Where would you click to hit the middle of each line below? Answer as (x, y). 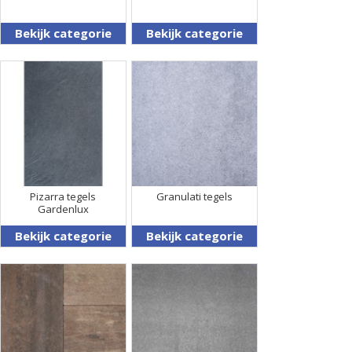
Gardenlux (63, 209)
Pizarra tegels (63, 196)
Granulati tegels (194, 196)
